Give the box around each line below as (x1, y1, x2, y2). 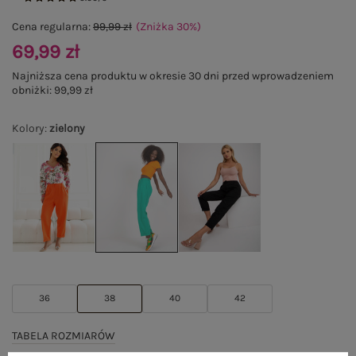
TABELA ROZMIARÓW (12, 328, 115, 342)
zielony (49, 122, 85, 135)
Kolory (12, 122, 44, 135)
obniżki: (12, 83, 54, 97)
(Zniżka (136, 20, 176, 33)
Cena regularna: (12, 20, 93, 33)
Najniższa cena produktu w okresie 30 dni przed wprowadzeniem (12, 69, 334, 83)
